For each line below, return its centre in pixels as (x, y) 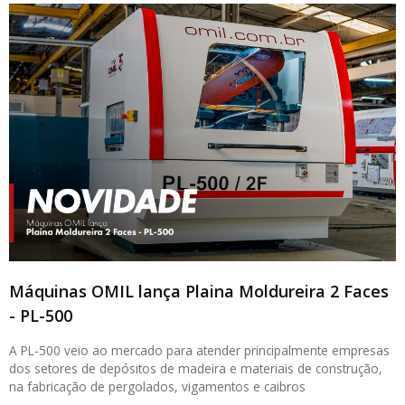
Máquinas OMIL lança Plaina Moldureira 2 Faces (199, 291)
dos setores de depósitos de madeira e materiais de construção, (196, 368)
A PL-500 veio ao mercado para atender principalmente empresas (199, 350)
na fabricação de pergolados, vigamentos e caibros (157, 386)
